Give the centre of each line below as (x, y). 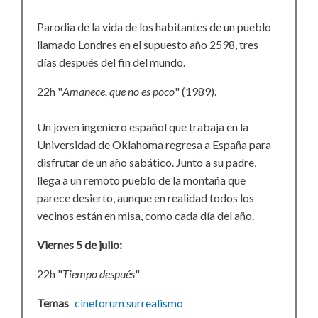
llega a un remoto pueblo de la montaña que (141, 180)
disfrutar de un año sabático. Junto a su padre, (147, 162)
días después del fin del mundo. (111, 62)
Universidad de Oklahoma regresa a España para (154, 144)
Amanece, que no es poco (119, 91)
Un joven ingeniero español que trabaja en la (143, 127)
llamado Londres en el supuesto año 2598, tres (148, 44)
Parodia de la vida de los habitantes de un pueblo (154, 27)
